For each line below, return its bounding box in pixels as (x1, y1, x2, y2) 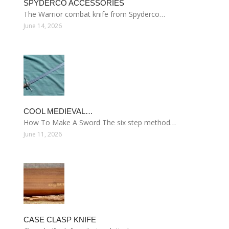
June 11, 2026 (24, 130, 62, 139)
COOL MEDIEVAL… (24, 107, 93, 116)
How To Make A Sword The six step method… (24, 118, 176, 127)
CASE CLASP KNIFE (24, 215, 96, 224)
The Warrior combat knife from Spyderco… (24, 9, 165, 19)
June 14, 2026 (24, 21, 62, 30)
